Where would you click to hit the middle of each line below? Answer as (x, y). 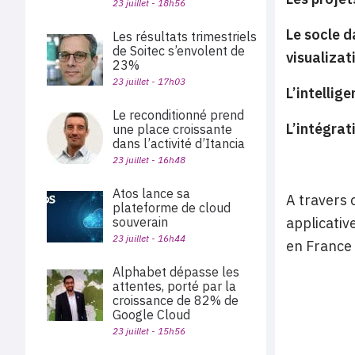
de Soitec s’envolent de (179, 51)
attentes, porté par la (174, 286)
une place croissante (172, 129)
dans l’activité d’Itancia (179, 143)
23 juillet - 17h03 (149, 81)
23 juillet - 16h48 (149, 160)
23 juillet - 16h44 (149, 238)
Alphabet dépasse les (176, 272)
